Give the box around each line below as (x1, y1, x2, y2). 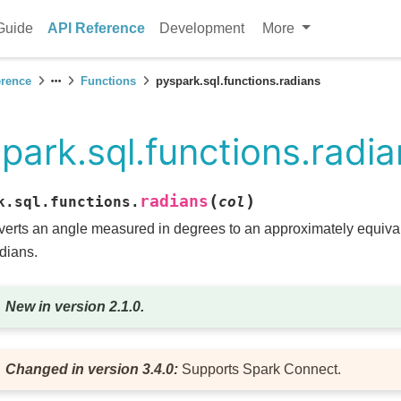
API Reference (47, 21, 146, 36)
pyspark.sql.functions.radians (156, 74, 320, 88)
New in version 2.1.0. (5, 299, 145, 315)
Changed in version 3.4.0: (5, 362, 183, 378)
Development (159, 21, 245, 36)
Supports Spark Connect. (182, 362, 342, 378)
